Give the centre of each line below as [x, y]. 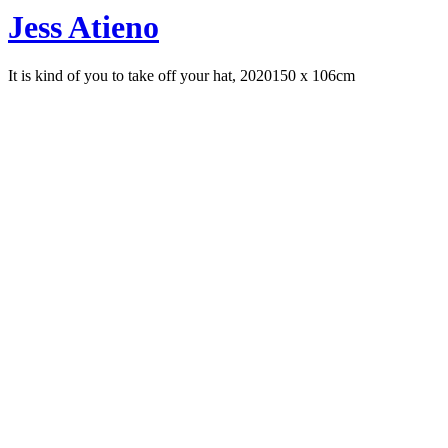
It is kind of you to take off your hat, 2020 [140, 76]
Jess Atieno [83, 26]
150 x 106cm [313, 76]
